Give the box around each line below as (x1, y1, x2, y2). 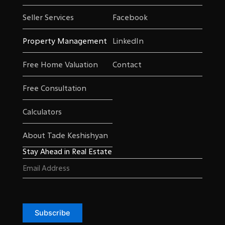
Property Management (22, 36, 107, 46)
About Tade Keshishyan (22, 130, 108, 141)
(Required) (39, 159, 73, 167)
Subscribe (34, 208, 70, 218)
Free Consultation (22, 83, 86, 93)
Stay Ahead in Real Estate (22, 147, 112, 157)
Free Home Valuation (22, 59, 98, 70)
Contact (113, 59, 142, 70)
